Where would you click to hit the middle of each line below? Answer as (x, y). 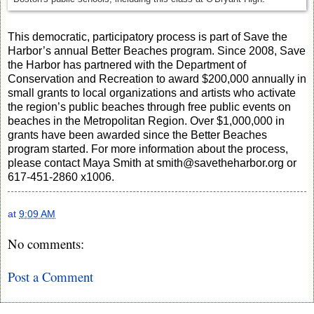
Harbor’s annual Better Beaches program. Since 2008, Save (157, 50)
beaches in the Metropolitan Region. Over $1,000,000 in (146, 121)
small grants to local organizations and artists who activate (152, 93)
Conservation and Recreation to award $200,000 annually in (157, 78)
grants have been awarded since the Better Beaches (137, 135)
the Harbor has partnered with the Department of (127, 64)
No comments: (46, 244)
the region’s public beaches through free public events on (149, 107)
